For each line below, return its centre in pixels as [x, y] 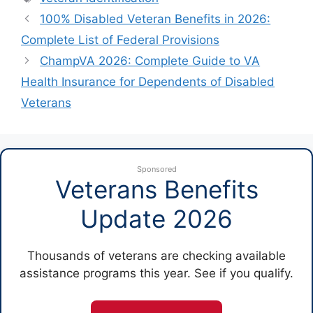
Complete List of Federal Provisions [120, 40]
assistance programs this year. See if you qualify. [156, 273]
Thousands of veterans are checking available [156, 256]
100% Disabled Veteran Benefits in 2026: [155, 19]
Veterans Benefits [156, 189]
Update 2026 [156, 219]
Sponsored [156, 169]
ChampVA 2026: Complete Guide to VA [150, 61]
